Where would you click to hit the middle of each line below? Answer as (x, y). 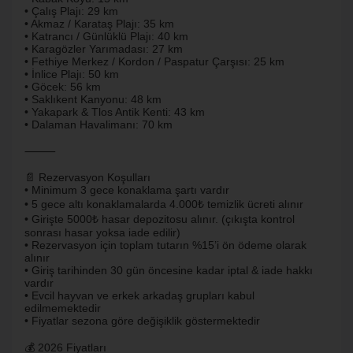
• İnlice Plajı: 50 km (72, 74)
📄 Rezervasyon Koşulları (87, 177)
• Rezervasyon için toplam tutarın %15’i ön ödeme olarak (165, 245)
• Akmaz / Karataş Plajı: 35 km (99, 24)
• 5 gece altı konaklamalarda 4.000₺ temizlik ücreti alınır (164, 204)
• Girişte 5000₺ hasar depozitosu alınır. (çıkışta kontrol (160, 219)
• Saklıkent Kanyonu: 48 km (93, 99)
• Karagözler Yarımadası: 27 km (104, 49)
